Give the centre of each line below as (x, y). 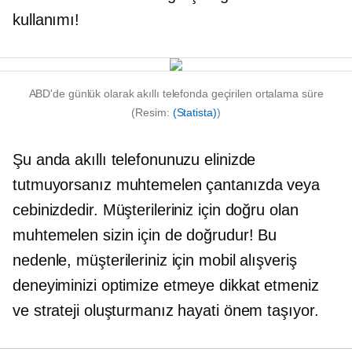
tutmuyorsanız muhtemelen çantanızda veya (166, 185)
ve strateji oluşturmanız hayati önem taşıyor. (166, 310)
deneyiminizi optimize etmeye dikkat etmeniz (166, 285)
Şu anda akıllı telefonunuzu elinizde (134, 159)
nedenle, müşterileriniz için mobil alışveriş (155, 260)
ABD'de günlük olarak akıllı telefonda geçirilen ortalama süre (176, 93)
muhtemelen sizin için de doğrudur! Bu (145, 235)
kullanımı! (46, 20)
